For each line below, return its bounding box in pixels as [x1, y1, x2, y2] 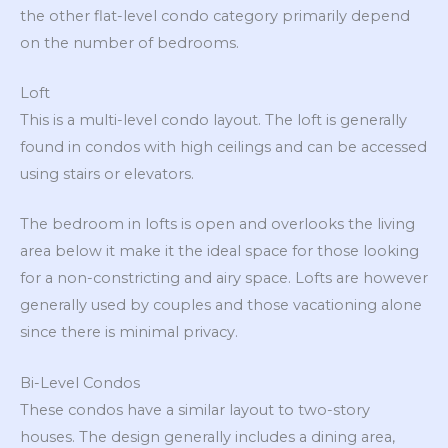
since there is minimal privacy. [20, 323, 238, 342]
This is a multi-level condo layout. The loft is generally [20, 111, 407, 130]
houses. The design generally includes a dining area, [20, 427, 395, 446]
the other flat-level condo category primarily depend [20, 6, 410, 25]
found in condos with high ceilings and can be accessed [20, 138, 427, 157]
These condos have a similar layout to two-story [20, 400, 370, 419]
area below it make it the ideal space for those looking [20, 242, 419, 261]
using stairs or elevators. [20, 165, 194, 184]
